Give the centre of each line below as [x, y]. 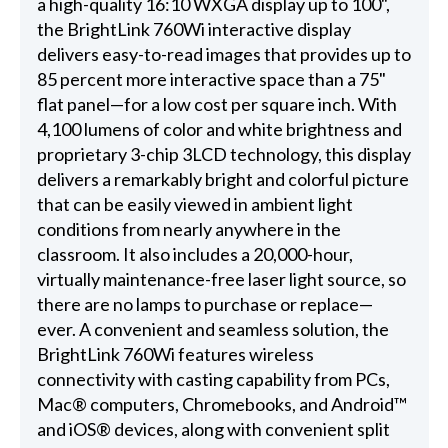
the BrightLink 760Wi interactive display [193, 29]
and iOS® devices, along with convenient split [213, 429]
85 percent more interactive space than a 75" [211, 79]
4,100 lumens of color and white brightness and [219, 129]
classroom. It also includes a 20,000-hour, [194, 254]
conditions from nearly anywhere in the [188, 229]
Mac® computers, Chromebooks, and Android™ [221, 404]
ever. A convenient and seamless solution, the [212, 329]
